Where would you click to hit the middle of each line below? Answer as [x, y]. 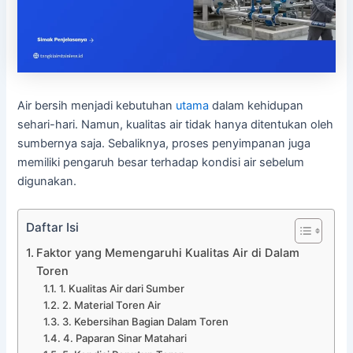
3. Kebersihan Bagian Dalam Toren [145, 321]
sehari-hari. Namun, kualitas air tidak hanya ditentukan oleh [176, 124]
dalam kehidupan [256, 105]
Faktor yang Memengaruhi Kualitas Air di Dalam [168, 253]
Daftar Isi [53, 227]
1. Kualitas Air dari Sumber [121, 288]
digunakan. [47, 181]
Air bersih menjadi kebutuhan [97, 105]
